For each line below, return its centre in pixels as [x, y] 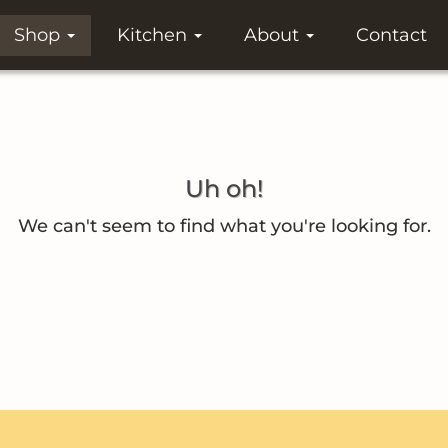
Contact [391, 34]
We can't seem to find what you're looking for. [224, 226]
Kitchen [154, 34]
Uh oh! [224, 188]
